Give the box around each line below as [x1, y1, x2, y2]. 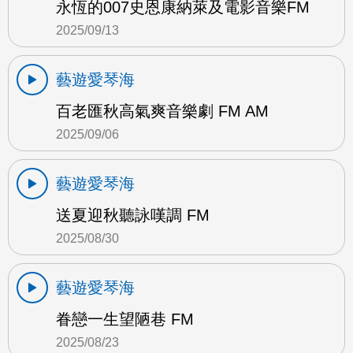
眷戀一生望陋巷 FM [56, 310, 194, 328]
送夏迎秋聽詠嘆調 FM [56, 206, 210, 224]
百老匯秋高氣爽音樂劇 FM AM [56, 102, 269, 120]
